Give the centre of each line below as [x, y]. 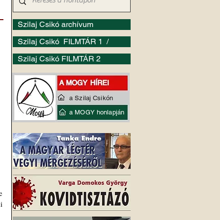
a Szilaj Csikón [91, 98]
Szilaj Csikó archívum [55, 24]
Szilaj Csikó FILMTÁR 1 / [64, 41]
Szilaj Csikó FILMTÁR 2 [59, 59]
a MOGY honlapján [97, 112]
